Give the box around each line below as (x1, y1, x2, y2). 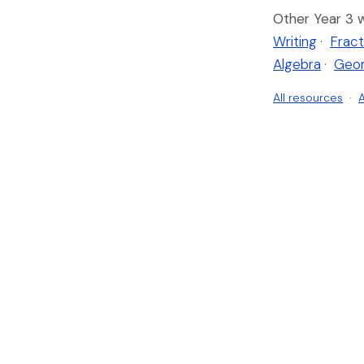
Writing (273, 32, 317, 51)
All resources (273, 90, 343, 106)
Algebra (273, 55, 321, 74)
